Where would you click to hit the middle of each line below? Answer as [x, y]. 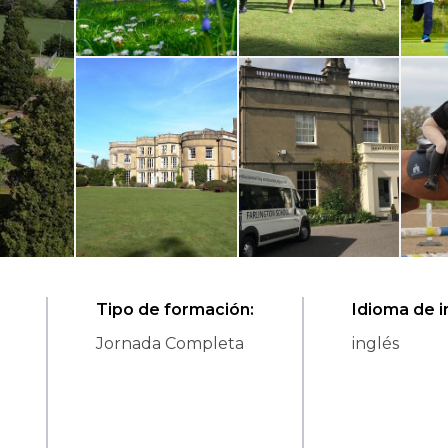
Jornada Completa [170, 344]
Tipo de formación [173, 310]
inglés [375, 344]
